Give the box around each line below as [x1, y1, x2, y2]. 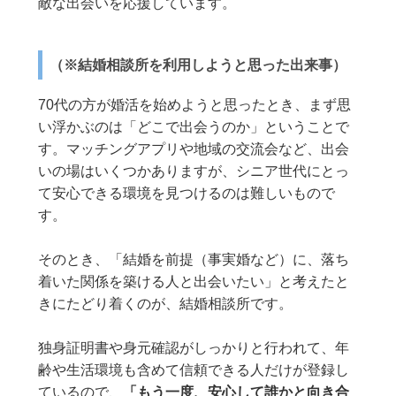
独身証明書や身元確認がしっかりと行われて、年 [38, 340, 350, 356]
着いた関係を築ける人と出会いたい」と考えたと [38, 274, 350, 290]
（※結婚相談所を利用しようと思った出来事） [49, 57, 347, 73]
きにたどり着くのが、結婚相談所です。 [38, 296, 293, 312]
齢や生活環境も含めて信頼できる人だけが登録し [38, 362, 350, 378]
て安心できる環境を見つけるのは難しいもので [38, 186, 336, 202]
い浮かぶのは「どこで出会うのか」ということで [38, 119, 350, 135]
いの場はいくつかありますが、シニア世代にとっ [38, 164, 350, 179]
